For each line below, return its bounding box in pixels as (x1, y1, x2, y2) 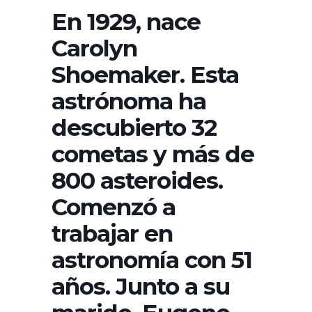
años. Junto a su (52, 272, 230, 300)
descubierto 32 (52, 113, 217, 141)
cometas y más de (52, 139, 254, 168)
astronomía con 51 (52, 245, 252, 274)
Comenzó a (52, 192, 175, 221)
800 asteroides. (52, 166, 223, 194)
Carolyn (52, 33, 137, 62)
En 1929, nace (52, 7, 201, 36)
